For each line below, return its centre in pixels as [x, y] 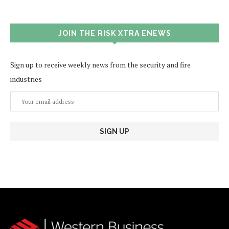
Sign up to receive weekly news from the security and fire [100, 64]
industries [26, 79]
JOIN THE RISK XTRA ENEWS [114, 33]
